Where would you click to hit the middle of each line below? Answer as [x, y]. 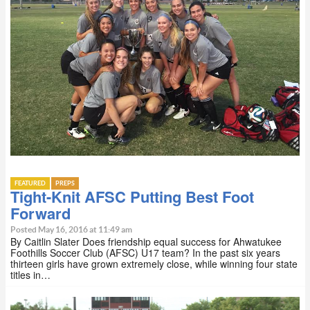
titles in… [30, 275]
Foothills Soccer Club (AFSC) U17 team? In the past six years [145, 253]
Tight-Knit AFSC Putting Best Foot [132, 197]
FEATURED [30, 184]
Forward [40, 213]
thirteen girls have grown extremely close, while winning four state [154, 264]
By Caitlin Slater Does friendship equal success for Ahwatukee [146, 242]
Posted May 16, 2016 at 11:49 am [71, 230]
